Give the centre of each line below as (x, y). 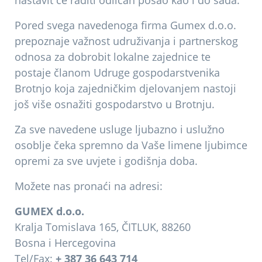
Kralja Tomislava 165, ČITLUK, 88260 (103, 227)
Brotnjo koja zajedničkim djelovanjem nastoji (125, 88)
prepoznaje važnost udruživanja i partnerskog (126, 41)
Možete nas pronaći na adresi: (89, 186)
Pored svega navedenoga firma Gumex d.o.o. (125, 25)
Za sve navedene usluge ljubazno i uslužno (120, 129)
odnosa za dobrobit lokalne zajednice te (113, 56)
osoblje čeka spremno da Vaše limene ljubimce (131, 145)
